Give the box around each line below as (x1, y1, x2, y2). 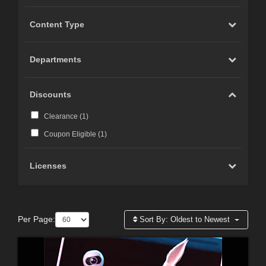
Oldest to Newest (170, 214, 230, 224)
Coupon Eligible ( (43, 129, 100, 138)
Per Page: (18, 214, 55, 224)
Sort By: (137, 214, 171, 224)
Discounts (30, 90, 72, 100)
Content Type (30, 19, 85, 29)
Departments (30, 54, 82, 64)
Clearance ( (43, 112, 82, 121)
